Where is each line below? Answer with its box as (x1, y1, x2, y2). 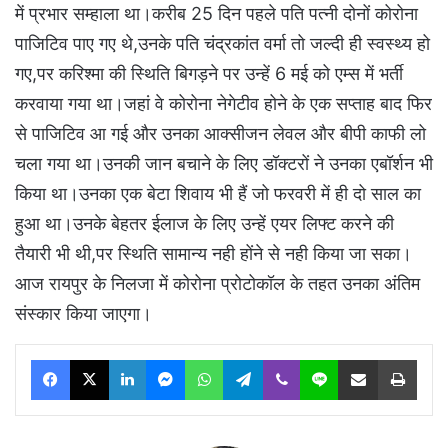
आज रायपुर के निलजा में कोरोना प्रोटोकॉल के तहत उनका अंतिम (15, 272, 420, 294)
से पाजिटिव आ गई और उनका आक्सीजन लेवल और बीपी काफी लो (15, 122, 426, 144)
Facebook (69, 350, 130, 367)
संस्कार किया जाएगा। (15, 302, 152, 324)
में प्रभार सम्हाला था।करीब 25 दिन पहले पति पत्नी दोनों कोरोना (15, 2, 418, 24)
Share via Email (377, 350, 409, 367)
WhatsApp (222, 350, 286, 367)
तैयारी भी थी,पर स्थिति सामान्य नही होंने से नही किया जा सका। (15, 242, 412, 264)
